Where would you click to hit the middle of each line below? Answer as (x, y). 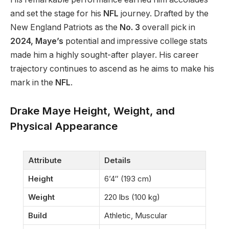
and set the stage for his (57, 13)
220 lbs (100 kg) (132, 197)
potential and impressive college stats (135, 41)
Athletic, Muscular (136, 216)
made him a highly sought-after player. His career (105, 55)
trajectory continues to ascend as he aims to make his (112, 68)
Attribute (45, 161)
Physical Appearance (64, 126)
